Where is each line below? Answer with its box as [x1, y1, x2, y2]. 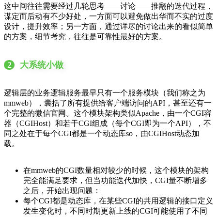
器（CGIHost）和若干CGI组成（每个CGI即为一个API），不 [4, 119, 211, 127]
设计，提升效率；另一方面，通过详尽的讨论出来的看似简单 [4, 22, 213, 31]
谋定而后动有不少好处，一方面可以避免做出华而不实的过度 [4, 12, 213, 20]
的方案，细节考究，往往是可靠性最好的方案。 [4, 32, 167, 41]
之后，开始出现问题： [23, 186, 101, 195]
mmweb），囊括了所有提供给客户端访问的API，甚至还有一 [4, 98, 212, 107]
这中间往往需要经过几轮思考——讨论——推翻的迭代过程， [4, 1, 213, 10]
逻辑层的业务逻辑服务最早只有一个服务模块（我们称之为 [4, 88, 205, 97]
